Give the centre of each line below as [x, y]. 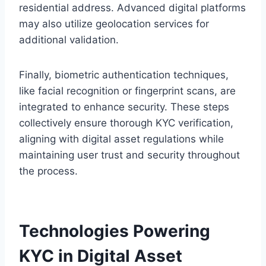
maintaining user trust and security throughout [129, 155]
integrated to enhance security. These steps [124, 107]
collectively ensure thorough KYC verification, [126, 123]
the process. [48, 171]
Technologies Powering [115, 231]
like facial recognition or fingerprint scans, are [127, 91]
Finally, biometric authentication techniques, [124, 75]
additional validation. [69, 39]
